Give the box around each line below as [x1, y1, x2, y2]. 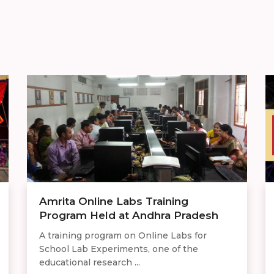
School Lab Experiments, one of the [39, 243, 198, 255]
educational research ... [39, 257, 140, 268]
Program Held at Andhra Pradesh [39, 209, 218, 222]
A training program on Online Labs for [39, 230, 207, 242]
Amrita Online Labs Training [39, 195, 188, 208]
